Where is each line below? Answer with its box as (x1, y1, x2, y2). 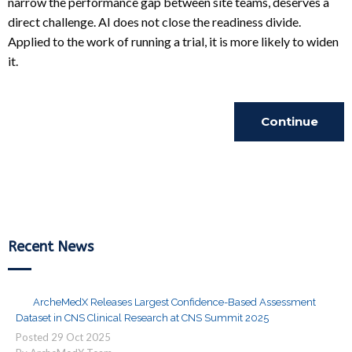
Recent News (8, 238, 93, 255)
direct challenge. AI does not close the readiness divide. (8, 14, 301, 29)
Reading (262, 153, 316, 168)
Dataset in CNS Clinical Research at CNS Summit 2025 (16, 312, 269, 324)
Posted (16, 331, 51, 343)
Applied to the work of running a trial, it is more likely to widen (8, 34, 339, 49)
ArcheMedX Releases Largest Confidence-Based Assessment (33, 296, 316, 308)
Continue (260, 114, 318, 129)
